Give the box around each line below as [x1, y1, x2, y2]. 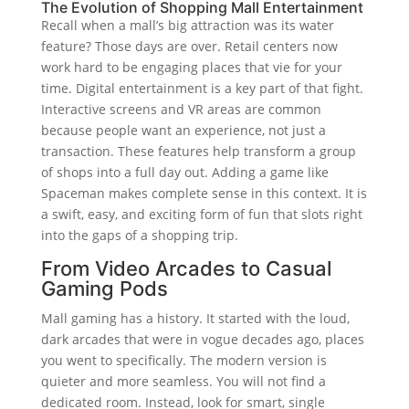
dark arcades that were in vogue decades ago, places [40, 330, 364, 348]
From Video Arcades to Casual [40, 256, 331, 280]
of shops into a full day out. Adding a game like [40, 163, 329, 181]
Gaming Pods [40, 276, 168, 300]
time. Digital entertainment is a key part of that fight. [40, 79, 363, 97]
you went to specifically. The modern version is [40, 351, 327, 369]
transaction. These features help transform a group [40, 142, 356, 160]
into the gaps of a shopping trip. [40, 225, 238, 244]
